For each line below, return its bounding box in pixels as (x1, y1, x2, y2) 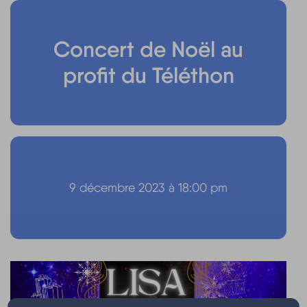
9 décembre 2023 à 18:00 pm (69, 180, 228, 195)
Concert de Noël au (53, 36, 243, 63)
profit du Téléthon (62, 62, 234, 89)
